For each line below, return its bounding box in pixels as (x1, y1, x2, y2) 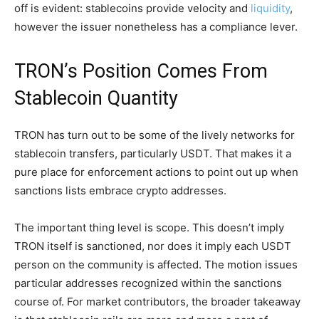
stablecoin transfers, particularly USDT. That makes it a (14, 146, 291, 160)
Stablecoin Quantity (14, 86, 178, 110)
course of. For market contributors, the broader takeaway (14, 294, 300, 308)
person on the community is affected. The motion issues (14, 257, 298, 271)
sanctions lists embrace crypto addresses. (14, 183, 226, 197)
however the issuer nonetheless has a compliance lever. (14, 19, 298, 33)
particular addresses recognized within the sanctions (14, 276, 282, 290)
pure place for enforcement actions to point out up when (14, 164, 298, 179)
